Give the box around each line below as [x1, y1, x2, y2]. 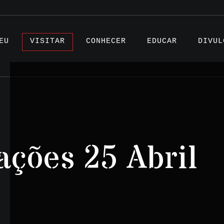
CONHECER [86, 37, 126, 45]
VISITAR [30, 37, 65, 45]
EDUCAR [147, 37, 177, 45]
